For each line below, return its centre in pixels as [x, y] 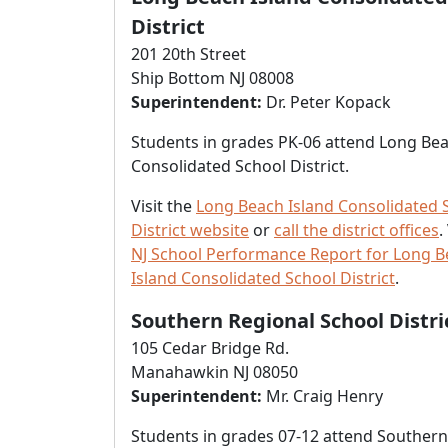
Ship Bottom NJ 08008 [212, 78]
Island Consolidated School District [263, 278]
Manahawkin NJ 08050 [214, 372]
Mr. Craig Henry [322, 396]
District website [190, 230]
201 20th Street [188, 54]
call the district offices [356, 230]
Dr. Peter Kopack [326, 102]
